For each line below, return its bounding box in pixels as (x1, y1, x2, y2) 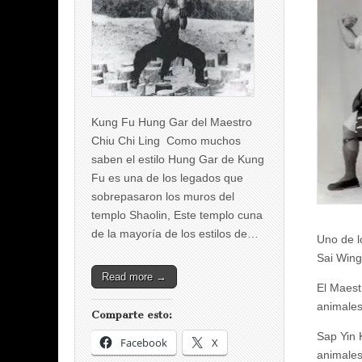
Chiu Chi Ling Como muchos (91, 133, 241, 147)
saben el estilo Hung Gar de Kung (91, 152, 264, 166)
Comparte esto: (91, 308, 172, 321)
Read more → (102, 270, 166, 283)
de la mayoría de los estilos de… (91, 226, 259, 240)
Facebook (120, 335, 167, 350)
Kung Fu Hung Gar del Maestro (91, 115, 252, 128)
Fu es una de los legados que (91, 170, 243, 184)
